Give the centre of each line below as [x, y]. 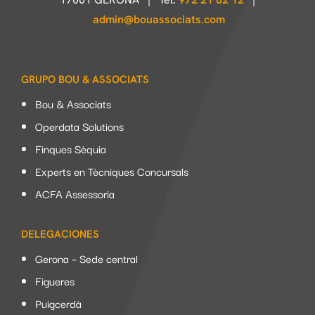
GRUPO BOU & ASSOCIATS [85, 79]
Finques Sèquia [71, 148]
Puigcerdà [58, 303]
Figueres [55, 280]
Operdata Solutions [79, 126]
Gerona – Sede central [86, 258]
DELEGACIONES [60, 234]
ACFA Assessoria [75, 193]
